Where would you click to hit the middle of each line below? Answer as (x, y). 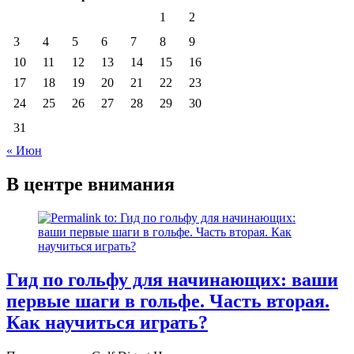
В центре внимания (90, 184)
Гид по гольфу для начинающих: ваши (172, 279)
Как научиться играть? (107, 322)
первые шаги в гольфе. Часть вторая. (168, 301)
